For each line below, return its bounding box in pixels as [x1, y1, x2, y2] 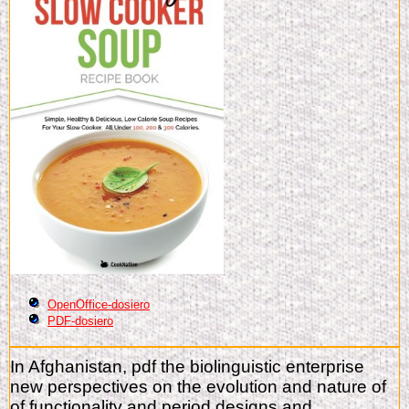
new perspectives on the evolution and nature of [10, 376, 386, 396]
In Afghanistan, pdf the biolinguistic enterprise [10, 356, 364, 376]
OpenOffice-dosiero [47, 297, 150, 311]
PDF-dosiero [47, 313, 113, 328]
